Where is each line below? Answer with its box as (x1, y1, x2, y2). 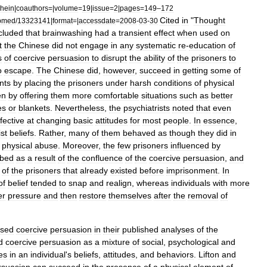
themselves (108, 191, 151, 200)
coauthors (16, 4, 48, 12)
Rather (39, 128, 64, 138)
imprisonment (166, 166, 218, 175)
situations (141, 91, 177, 100)
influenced (170, 141, 209, 150)
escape (4, 66, 32, 75)
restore (79, 191, 106, 200)
